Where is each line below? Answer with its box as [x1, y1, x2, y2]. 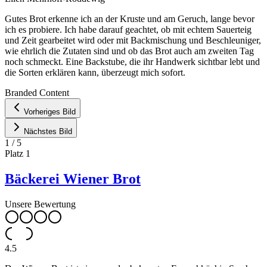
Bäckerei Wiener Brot [5, 170, 141, 187]
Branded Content [5, 87, 69, 98]
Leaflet [98, 77, 122, 88]
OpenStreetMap [134, 77, 185, 88]
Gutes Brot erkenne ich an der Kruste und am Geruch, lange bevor [5, 13, 254, 24]
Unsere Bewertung [5, 198, 76, 209]
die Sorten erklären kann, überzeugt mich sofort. [5, 67, 185, 77]
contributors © [185, 77, 234, 88]
